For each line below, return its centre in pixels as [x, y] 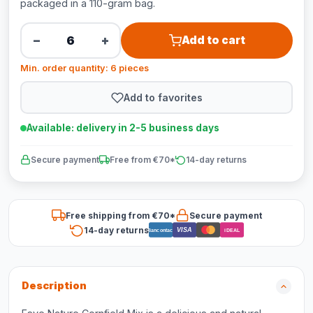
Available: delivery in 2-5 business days [123, 128]
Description [54, 286]
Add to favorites [163, 97]
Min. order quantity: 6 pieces [85, 68]
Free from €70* [143, 160]
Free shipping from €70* [120, 215]
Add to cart [213, 40]
